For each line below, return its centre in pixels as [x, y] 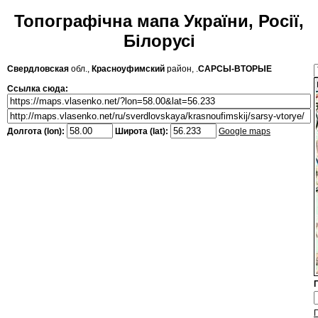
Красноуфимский [128, 69]
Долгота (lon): [37, 132]
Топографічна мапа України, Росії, [159, 21]
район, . [181, 69]
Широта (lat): [142, 132]
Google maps [245, 132]
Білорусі [159, 41]
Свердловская [38, 69]
